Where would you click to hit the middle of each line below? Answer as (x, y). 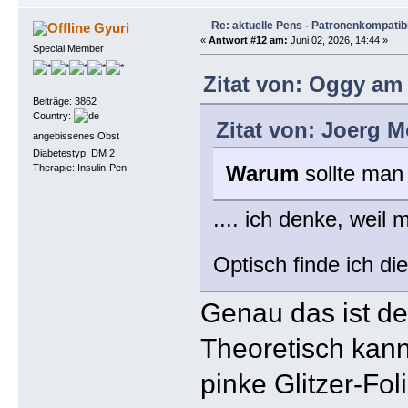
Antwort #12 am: (248, 40)
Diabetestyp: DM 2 (73, 153)
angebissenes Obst (76, 135)
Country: (53, 116)
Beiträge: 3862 (64, 102)
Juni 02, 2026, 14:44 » (337, 40)
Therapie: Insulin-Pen (79, 167)
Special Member (68, 48)
